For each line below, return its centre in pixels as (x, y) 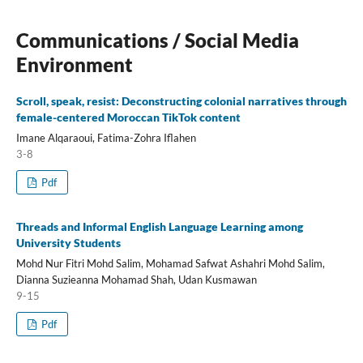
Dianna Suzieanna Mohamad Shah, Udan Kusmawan (136, 279)
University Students (68, 243)
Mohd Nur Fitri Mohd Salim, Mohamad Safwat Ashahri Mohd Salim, (170, 263)
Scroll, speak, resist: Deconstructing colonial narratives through (181, 101)
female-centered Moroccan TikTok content (128, 117)
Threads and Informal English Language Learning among (159, 226)
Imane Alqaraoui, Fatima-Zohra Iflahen (106, 138)
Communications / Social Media (157, 41)
